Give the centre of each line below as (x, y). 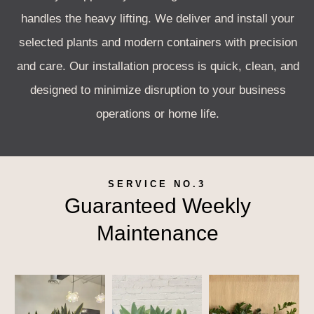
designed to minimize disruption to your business (158, 90)
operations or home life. (158, 114)
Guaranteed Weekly (158, 205)
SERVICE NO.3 (157, 184)
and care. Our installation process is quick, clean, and (158, 66)
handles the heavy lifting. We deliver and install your (158, 18)
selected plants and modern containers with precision (158, 42)
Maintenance (158, 233)
